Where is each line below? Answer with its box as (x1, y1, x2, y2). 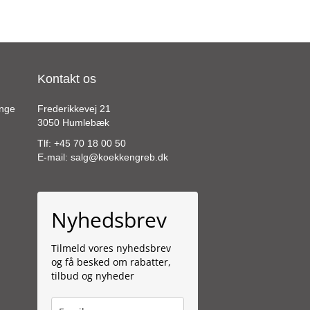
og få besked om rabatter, (51, 255, 171, 269)
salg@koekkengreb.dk (70, 152, 168, 163)
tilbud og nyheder (51, 269, 134, 283)
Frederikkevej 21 (37, 103, 111, 115)
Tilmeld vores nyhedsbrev (51, 241, 171, 255)
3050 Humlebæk (37, 117, 109, 129)
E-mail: (37, 152, 71, 163)
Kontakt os (37, 72, 96, 86)
